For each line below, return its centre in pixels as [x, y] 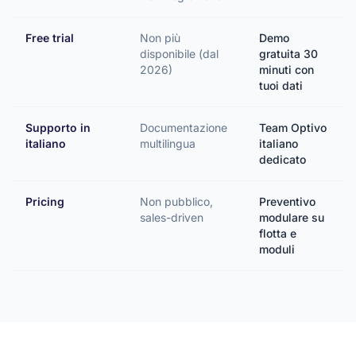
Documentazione [184, 128]
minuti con [286, 70]
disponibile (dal [179, 54]
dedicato [282, 159]
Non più [160, 38]
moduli [277, 249]
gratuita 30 [288, 54]
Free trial [50, 38]
